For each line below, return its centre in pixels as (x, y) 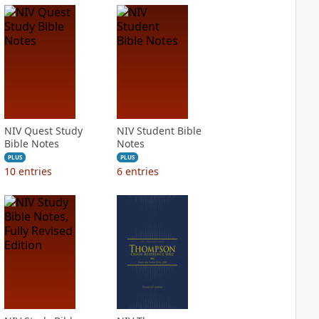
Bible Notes (31, 143)
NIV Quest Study (43, 131)
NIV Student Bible (159, 131)
